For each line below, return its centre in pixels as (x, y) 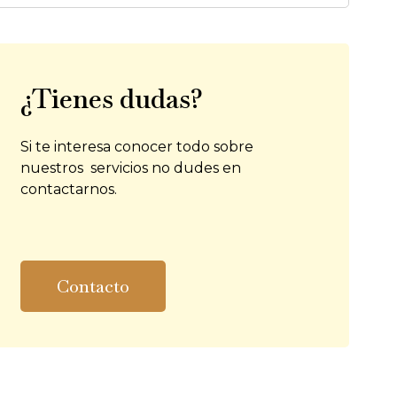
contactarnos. (68, 190)
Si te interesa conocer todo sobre (136, 147)
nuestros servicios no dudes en (130, 168)
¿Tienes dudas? (111, 99)
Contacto (93, 287)
